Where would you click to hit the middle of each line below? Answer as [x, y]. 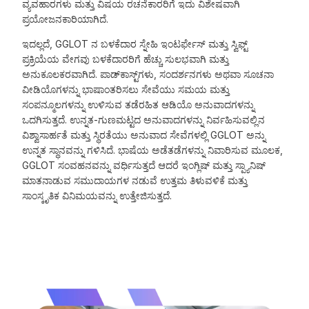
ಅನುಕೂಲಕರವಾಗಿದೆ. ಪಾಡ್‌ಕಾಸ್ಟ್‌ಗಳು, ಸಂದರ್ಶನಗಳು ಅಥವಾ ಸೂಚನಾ [148, 74]
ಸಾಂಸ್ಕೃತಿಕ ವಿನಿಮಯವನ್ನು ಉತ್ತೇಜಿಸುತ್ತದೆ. [97, 196]
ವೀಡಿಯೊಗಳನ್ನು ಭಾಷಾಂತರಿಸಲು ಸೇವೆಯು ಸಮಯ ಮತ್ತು [126, 90]
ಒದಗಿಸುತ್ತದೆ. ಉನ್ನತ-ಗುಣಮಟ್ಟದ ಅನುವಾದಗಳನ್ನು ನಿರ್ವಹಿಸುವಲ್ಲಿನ [144, 120]
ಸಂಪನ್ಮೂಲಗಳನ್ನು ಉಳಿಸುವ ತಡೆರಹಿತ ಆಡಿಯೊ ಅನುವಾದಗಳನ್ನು [139, 105]
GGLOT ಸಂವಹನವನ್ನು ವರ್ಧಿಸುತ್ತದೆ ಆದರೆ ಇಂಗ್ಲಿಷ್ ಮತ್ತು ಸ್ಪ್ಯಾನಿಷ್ [144, 166]
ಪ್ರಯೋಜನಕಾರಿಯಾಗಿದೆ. [66, 19]
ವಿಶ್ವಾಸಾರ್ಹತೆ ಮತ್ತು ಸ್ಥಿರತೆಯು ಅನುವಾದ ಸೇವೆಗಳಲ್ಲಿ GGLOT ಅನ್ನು [144, 135]
